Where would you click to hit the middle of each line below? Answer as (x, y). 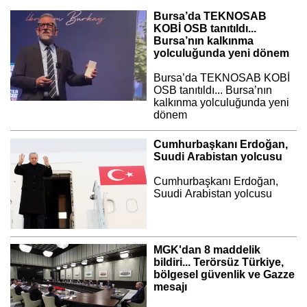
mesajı (170, 286)
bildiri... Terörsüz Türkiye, (218, 262)
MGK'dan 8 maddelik (207, 249)
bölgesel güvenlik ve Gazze (224, 274)
